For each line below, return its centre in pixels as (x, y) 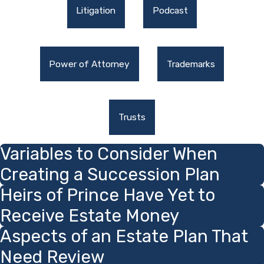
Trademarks (191, 64)
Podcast (170, 11)
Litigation (96, 11)
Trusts (132, 117)
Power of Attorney (90, 64)
